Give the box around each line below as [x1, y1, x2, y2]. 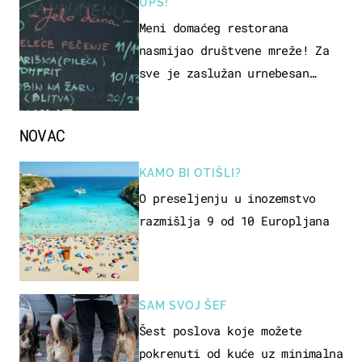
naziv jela [139, 87, 207, 104]
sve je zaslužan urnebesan [139, 65, 309, 82]
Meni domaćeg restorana [139, 19, 288, 36]
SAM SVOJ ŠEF [139, 299, 227, 313]
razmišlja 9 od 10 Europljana [139, 213, 330, 229]
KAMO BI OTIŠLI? [139, 166, 242, 180]
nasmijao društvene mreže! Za [139, 42, 330, 59]
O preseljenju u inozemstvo [139, 190, 316, 207]
